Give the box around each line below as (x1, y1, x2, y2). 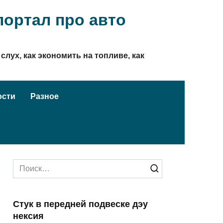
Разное (30, 92, 59, 101)
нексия (13, 211, 44, 221)
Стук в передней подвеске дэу (13, 199, 148, 209)
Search (12, 160, 38, 169)
